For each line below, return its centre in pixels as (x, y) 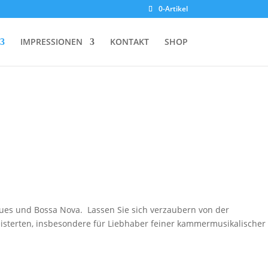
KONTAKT (129, 42)
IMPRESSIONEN (51, 42)
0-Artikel (173, 9)
